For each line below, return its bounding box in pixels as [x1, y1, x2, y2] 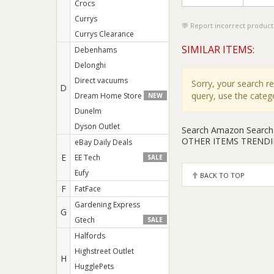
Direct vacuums [75, 75, 128, 86]
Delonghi [75, 60, 106, 70]
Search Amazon [182, 124, 244, 136]
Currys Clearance [75, 29, 134, 39]
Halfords [75, 231, 105, 241]
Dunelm [75, 106, 102, 116]
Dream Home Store [75, 91, 142, 101]
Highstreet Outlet [75, 246, 134, 256]
